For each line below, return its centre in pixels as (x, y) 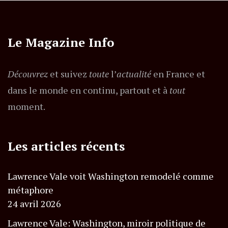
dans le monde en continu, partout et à (89, 90)
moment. (26, 106)
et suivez (68, 74)
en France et (178, 74)
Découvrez (28, 74)
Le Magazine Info (61, 42)
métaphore (31, 190)
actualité (134, 74)
